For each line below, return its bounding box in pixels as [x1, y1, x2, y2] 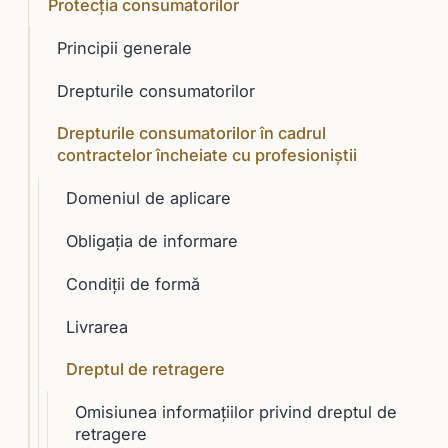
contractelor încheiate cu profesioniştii [56, 145, 357, 166]
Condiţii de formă [65, 273, 200, 294]
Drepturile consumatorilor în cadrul [56, 123, 326, 144]
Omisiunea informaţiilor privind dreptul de [74, 402, 397, 423]
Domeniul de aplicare [65, 188, 231, 209]
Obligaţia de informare [65, 230, 238, 251]
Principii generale [56, 37, 192, 58]
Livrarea [65, 316, 128, 337]
